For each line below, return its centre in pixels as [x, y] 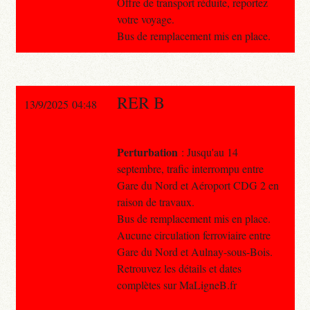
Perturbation [147, 152]
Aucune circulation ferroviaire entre [193, 235]
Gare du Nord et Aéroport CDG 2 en [198, 185]
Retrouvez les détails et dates [179, 268]
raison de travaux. [155, 201]
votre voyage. [145, 19]
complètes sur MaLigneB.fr [176, 284]
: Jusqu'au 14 [208, 152]
